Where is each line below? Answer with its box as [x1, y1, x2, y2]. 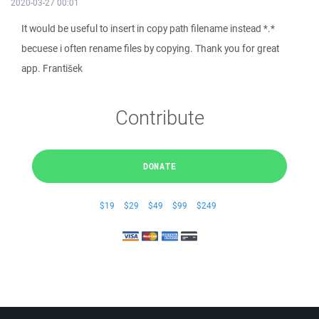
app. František [21, 62, 83, 75]
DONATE [142, 160, 177, 172]
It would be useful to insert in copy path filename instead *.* [21, 22, 275, 35]
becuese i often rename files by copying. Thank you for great [21, 42, 279, 55]
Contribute [115, 104, 204, 130]
